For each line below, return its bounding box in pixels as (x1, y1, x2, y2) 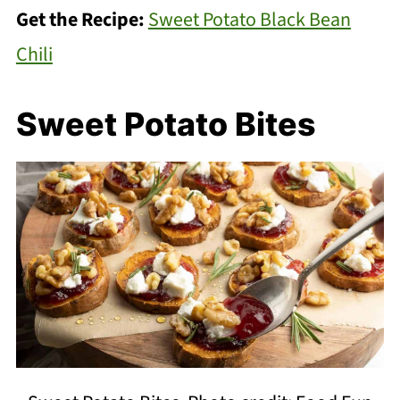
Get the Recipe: (15, 4, 148, 34)
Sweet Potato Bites (15, 104, 316, 144)
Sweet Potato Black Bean (147, 4, 351, 34)
